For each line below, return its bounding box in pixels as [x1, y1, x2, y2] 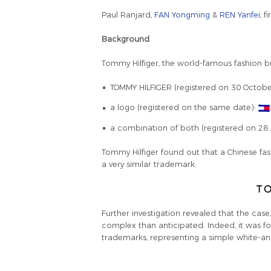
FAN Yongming [154, 10, 210, 19]
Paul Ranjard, [102, 10, 154, 19]
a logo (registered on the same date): [109, 103, 258, 113]
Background [102, 34, 149, 44]
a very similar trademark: [102, 159, 197, 169]
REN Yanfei [220, 10, 260, 19]
